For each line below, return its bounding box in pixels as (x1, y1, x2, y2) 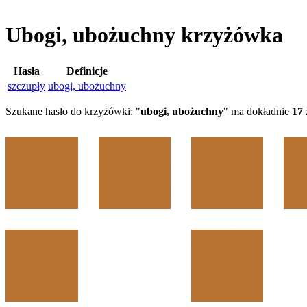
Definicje (66, 64, 108, 77)
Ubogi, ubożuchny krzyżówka (5, 23, 283, 48)
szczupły (8, 79, 45, 92)
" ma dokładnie (223, 105, 292, 117)
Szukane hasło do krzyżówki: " (5, 105, 140, 117)
